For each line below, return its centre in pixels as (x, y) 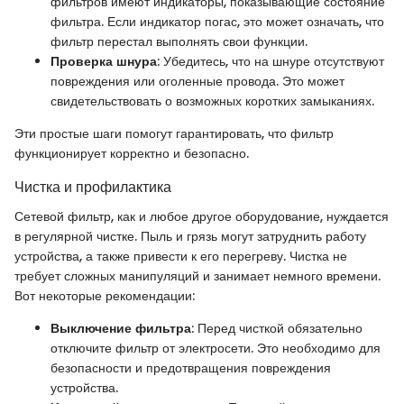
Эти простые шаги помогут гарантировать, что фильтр (174, 134)
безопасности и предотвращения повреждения (191, 367)
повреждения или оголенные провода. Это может (197, 82)
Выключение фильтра (121, 328)
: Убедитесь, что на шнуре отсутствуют (271, 62)
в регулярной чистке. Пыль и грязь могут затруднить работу (190, 236)
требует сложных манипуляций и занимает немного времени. (197, 275)
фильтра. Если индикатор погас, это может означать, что (217, 22)
